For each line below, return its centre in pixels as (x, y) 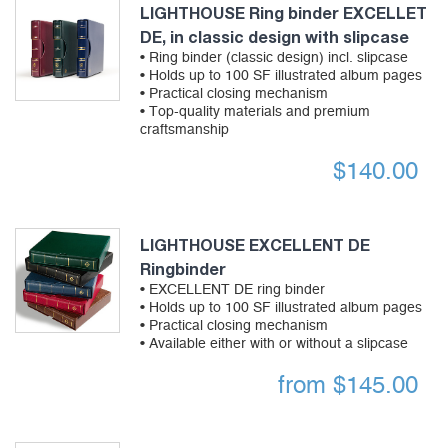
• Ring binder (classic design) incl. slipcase (273, 58)
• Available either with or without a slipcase (273, 344)
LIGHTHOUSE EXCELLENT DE (254, 245)
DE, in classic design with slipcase (274, 37)
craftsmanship (184, 130)
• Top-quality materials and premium (254, 112)
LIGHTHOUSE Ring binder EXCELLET (283, 13)
